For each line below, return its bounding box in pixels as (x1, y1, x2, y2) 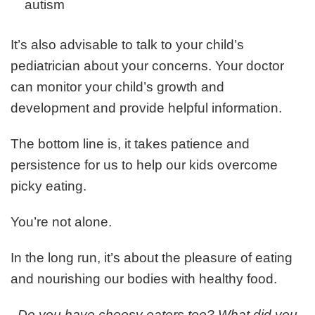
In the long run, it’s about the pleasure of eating (11, 250, 292, 266)
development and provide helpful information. (11, 101, 282, 116)
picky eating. (11, 179, 86, 194)
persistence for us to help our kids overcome (11, 157, 278, 173)
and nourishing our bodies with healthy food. (11, 271, 277, 287)
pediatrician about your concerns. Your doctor (11, 58, 284, 74)
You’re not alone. (11, 214, 112, 230)
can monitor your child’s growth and (11, 79, 224, 95)
